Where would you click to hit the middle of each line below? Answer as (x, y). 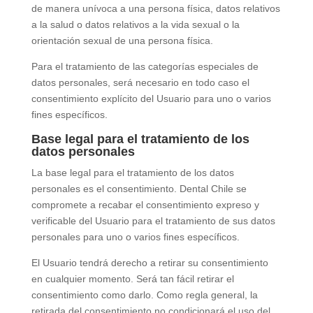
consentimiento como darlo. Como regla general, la (144, 295)
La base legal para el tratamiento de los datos (132, 173)
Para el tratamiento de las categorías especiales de (145, 66)
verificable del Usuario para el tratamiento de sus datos (153, 221)
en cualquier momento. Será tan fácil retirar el (132, 279)
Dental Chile (206, 189)
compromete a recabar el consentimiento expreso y (145, 205)
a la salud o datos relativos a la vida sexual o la (135, 24)
